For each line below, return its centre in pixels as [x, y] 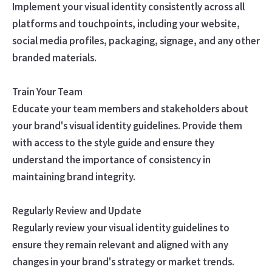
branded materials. [54, 57]
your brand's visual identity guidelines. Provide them [127, 125]
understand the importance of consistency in [111, 159]
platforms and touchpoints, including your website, [126, 23]
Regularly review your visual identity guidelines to [121, 227]
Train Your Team [47, 91]
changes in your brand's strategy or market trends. [123, 261]
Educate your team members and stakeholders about [130, 108]
